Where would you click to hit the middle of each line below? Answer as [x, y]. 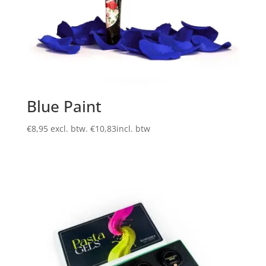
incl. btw [133, 129]
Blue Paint [64, 107]
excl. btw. [70, 129]
